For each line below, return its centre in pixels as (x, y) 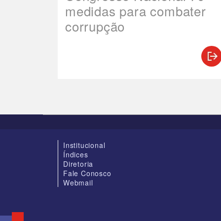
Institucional (84, 145)
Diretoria (78, 164)
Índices (76, 154)
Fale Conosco (87, 173)
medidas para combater (136, 11)
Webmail (78, 183)
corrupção (95, 26)
